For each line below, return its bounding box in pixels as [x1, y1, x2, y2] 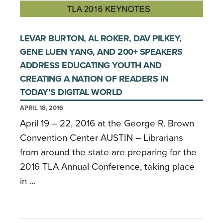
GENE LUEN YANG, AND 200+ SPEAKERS [20, 46, 183, 57]
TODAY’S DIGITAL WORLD [20, 86, 122, 98]
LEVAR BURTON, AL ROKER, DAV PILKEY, [20, 32, 182, 44]
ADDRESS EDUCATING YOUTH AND [20, 59, 162, 71]
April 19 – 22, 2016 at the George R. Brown [20, 117, 194, 129]
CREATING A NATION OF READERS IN [20, 73, 169, 84]
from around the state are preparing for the [20, 146, 197, 158]
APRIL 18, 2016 [20, 104, 63, 112]
